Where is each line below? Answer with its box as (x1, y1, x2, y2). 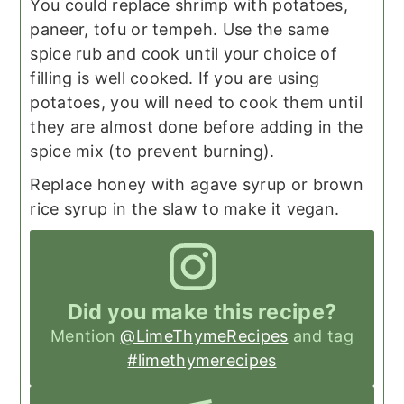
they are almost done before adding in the (30, 117, 363, 137)
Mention (50, 326, 121, 345)
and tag (288, 326, 353, 345)
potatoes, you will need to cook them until (30, 93, 363, 113)
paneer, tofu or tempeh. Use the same (30, 20, 330, 40)
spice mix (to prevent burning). (30, 142, 275, 161)
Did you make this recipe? (67, 298, 337, 325)
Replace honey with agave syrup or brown (30, 175, 364, 195)
